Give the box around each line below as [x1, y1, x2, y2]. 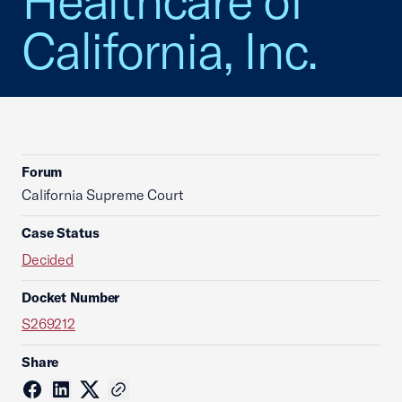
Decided [22, 250, 74, 268]
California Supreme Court [22, 186, 184, 204]
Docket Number [22, 289, 120, 306]
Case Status [22, 224, 100, 241]
